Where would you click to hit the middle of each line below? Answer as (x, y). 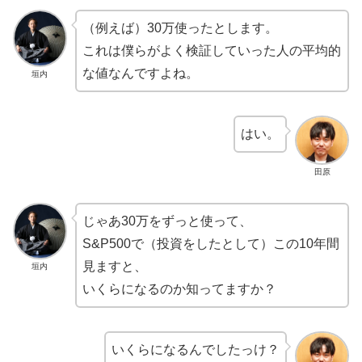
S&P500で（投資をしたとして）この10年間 (210, 243)
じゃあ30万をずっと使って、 (167, 221)
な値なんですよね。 (140, 74)
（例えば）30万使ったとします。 (180, 28)
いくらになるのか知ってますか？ (179, 288)
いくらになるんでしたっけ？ (196, 349)
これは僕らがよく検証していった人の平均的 (211, 51)
